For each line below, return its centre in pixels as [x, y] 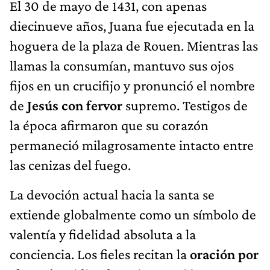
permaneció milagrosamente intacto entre [132, 145]
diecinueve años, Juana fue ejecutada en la [132, 25]
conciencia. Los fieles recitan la [100, 254]
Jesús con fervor [75, 105]
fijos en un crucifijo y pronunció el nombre [132, 85]
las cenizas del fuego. [70, 165]
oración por [224, 254]
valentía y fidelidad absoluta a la [103, 234]
